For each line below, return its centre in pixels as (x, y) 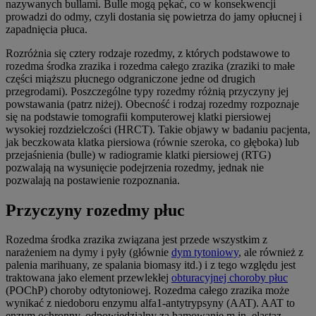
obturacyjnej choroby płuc (230, 278)
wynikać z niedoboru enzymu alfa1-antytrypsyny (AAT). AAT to (150, 303)
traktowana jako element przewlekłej (89, 278)
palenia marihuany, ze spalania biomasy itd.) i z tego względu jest (151, 265)
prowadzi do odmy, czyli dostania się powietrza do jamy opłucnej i (154, 16)
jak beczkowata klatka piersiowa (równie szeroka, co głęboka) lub (152, 142)
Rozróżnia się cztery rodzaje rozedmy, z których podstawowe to (148, 53)
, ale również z (271, 253)
